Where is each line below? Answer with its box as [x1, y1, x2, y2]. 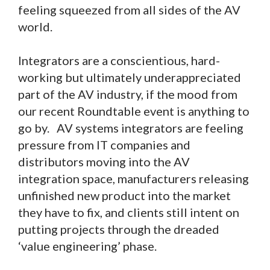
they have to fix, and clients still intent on [18, 205, 239, 220]
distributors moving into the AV [18, 154, 190, 169]
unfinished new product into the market [18, 188, 231, 203]
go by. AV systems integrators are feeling [18, 121, 243, 136]
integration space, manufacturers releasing [18, 171, 249, 186]
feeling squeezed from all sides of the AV [18, 2, 240, 17]
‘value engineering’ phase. [18, 239, 162, 254]
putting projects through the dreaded [18, 222, 219, 237]
